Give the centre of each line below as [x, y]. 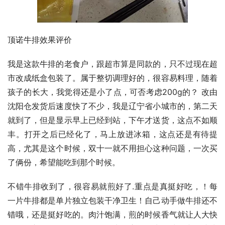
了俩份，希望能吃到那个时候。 [64, 162]
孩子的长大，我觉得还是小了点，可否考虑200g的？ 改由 [113, 92]
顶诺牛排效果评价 [40, 40]
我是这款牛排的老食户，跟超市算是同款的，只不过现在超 [113, 64]
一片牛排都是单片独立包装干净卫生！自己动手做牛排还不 [113, 201]
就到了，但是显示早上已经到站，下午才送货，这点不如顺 [113, 120]
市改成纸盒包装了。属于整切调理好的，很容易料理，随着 [113, 78]
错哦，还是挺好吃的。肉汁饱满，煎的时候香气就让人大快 [113, 215]
